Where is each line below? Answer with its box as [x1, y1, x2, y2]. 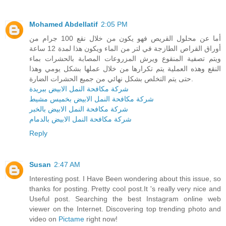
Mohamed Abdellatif [29, 20, 98, 29]
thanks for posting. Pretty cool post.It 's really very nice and [29, 185, 221, 193]
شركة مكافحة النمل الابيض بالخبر [29, 105, 128, 114]
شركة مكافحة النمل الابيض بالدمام [29, 115, 132, 124]
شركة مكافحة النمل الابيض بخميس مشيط [29, 95, 154, 103]
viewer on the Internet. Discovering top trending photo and [29, 205, 221, 213]
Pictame [59, 215, 84, 223]
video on [29, 215, 59, 223]
